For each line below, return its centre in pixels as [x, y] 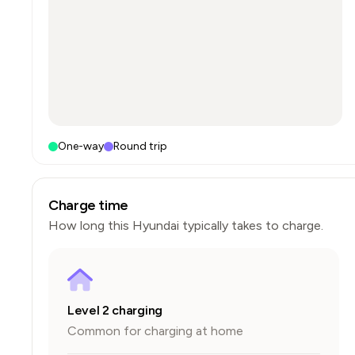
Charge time [89, 205]
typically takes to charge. [251, 225]
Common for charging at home [155, 331]
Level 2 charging [115, 310]
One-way [81, 146]
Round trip [140, 146]
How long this [90, 225]
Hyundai [156, 225]
